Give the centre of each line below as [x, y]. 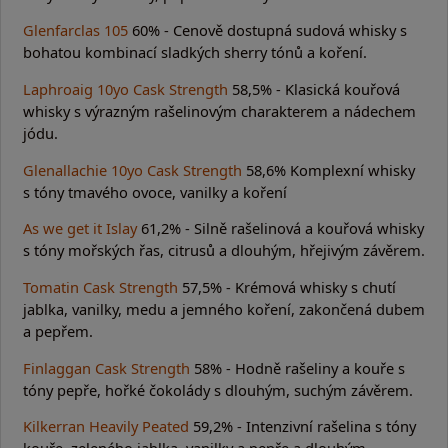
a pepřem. [58, 330]
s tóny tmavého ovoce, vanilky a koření [155, 191]
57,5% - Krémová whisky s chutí [287, 286]
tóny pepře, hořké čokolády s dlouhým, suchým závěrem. [218, 389]
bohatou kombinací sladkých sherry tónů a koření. [195, 52]
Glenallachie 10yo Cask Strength [132, 169]
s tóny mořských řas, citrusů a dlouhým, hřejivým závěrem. [224, 250]
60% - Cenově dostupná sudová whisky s [267, 30]
